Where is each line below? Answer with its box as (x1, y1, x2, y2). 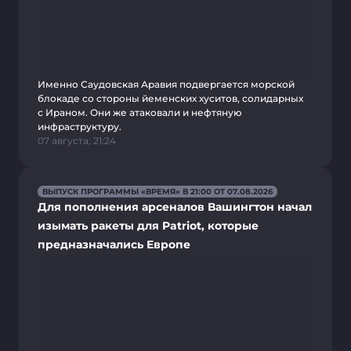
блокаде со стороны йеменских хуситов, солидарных (38, 92, 303, 104)
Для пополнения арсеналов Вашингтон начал (38, 200, 312, 214)
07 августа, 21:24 (38, 135, 116, 147)
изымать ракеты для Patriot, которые (38, 219, 259, 233)
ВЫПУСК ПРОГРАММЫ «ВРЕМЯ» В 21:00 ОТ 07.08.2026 (42, 186, 273, 197)
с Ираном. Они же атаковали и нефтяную (38, 107, 242, 118)
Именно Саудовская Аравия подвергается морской (38, 78, 295, 90)
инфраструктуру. (38, 121, 121, 132)
